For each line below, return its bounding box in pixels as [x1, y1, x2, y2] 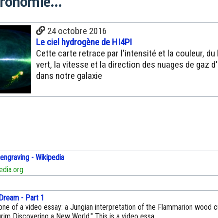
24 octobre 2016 [45, 25, 107, 37]
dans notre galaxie [36, 70, 102, 82]
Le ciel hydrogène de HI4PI [36, 36, 132, 48]
